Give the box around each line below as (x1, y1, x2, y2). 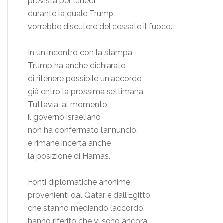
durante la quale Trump (28, 8, 113, 18)
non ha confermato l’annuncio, (28, 125, 138, 135)
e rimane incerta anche (28, 138, 111, 148)
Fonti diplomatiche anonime (28, 177, 130, 187)
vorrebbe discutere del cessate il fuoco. (28, 21, 172, 31)
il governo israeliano (28, 112, 101, 122)
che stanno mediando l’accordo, (28, 203, 145, 213)
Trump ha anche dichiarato (28, 60, 126, 70)
